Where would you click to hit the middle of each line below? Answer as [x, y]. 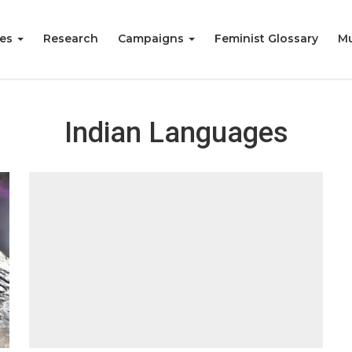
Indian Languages [176, 133]
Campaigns [152, 38]
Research [71, 38]
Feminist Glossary [266, 38]
